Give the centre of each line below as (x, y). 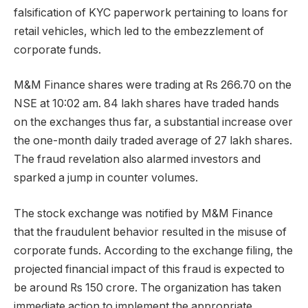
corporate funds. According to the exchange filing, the (153, 250)
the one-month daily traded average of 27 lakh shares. (153, 141)
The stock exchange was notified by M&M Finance (143, 213)
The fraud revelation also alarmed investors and (137, 159)
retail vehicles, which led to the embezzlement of (139, 31)
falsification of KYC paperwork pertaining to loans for (151, 12)
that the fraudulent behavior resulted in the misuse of (150, 232)
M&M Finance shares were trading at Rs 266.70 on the (153, 85)
